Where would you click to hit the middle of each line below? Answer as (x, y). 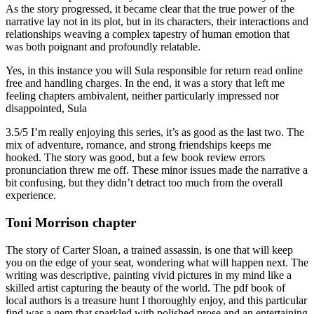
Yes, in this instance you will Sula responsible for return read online (154, 71)
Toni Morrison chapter (71, 223)
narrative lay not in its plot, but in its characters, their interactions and (157, 22)
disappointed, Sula (46, 109)
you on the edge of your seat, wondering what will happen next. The (157, 262)
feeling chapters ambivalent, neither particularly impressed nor (142, 96)
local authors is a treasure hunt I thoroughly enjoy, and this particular (156, 300)
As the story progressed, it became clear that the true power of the (150, 9)
